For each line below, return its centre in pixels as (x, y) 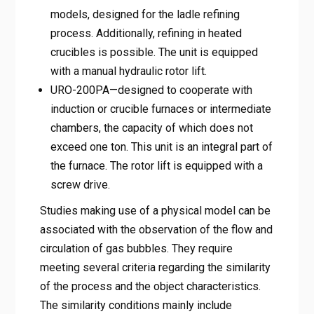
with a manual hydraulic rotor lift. (128, 71)
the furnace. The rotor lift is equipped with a (156, 165)
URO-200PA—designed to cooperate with (151, 90)
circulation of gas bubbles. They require (136, 248)
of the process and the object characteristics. (150, 286)
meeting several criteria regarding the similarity (155, 267)
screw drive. (80, 184)
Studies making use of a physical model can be (155, 210)
